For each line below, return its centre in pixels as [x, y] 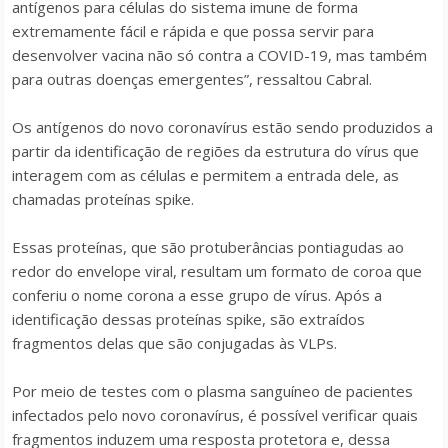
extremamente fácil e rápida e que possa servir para [193, 31]
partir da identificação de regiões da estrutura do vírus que [215, 151]
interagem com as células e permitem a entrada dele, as [205, 175]
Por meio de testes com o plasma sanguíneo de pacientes [212, 391]
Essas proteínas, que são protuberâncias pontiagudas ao [208, 247]
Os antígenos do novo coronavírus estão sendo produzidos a [222, 127]
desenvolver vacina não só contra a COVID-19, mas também [219, 55]
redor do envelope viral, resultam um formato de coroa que [217, 271]
